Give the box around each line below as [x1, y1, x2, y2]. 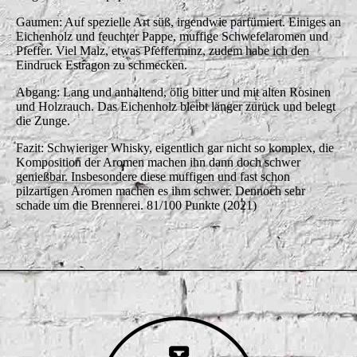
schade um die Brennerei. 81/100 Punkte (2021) [16, 198, 257, 212]
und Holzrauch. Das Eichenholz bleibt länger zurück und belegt [16, 99, 335, 113]
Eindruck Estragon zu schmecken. [16, 57, 187, 72]
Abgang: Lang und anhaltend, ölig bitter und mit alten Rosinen [16, 84, 331, 99]
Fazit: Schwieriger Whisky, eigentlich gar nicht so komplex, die [16, 140, 334, 155]
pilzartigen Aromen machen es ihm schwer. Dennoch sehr [16, 183, 305, 198]
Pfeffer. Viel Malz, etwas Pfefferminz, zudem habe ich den [16, 43, 309, 57]
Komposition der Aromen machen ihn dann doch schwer [16, 155, 300, 169]
